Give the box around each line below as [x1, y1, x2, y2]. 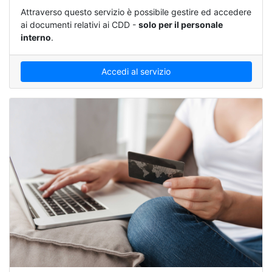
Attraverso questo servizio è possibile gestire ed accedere [20, 7, 251, 18]
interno [20, 32, 51, 43]
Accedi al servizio [101, 66, 171, 77]
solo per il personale [138, 19, 223, 30]
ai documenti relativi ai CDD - [20, 19, 138, 30]
